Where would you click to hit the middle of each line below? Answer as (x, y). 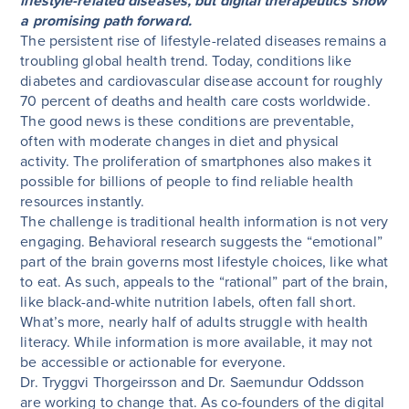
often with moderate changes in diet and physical (180, 141)
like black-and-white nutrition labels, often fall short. (188, 302)
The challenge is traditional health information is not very (204, 221)
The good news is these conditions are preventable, (188, 121)
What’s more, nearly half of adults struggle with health (194, 322)
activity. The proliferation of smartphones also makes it (196, 161)
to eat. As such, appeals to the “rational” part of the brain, (204, 282)
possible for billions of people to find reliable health (187, 181)
